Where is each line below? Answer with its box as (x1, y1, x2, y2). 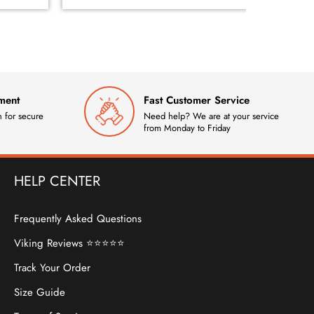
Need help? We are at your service (143, 109, 279, 123)
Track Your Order (14, 260, 91, 276)
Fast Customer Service (143, 92, 250, 108)
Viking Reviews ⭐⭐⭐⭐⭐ (14, 235, 125, 252)
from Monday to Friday (143, 121, 231, 135)
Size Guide (14, 285, 66, 301)
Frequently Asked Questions (14, 211, 142, 227)
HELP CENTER (14, 171, 101, 192)
